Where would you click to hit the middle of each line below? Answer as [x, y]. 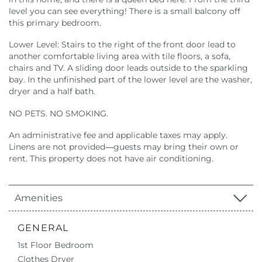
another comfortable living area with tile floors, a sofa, [120, 56]
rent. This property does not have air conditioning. [111, 159]
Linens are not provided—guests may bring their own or [124, 147]
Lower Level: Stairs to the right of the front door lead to [122, 45]
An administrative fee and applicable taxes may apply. [118, 135]
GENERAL [43, 228]
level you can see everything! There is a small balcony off [125, 11]
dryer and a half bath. [52, 92]
